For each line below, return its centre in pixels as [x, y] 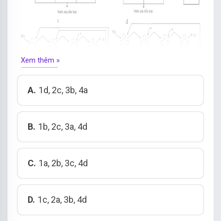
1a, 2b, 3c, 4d [63, 163]
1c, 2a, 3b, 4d [62, 199]
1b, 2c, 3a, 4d [63, 126]
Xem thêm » [40, 60]
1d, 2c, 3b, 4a [63, 90]
